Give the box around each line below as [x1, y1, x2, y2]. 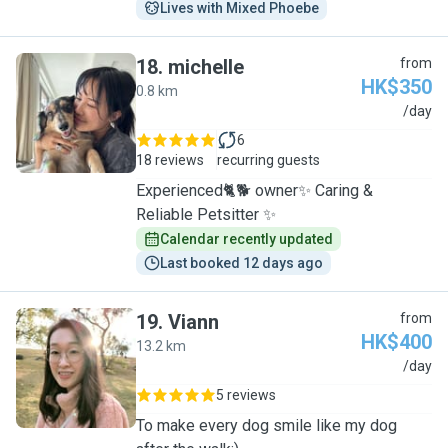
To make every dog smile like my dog [136, 416, 397, 435]
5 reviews [216, 387, 276, 403]
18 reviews [136, 152, 204, 168]
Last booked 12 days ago [160, 255, 323, 271]
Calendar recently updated [160, 231, 333, 247]
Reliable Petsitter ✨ [136, 205, 276, 224]
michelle [168, 55, 244, 79]
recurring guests [217, 152, 320, 168]
